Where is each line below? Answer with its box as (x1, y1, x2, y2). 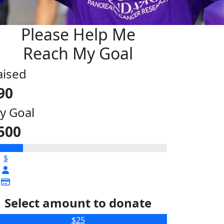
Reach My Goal (23, 42, 133, 64)
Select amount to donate (4, 194, 151, 211)
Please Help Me (20, 23, 135, 45)
